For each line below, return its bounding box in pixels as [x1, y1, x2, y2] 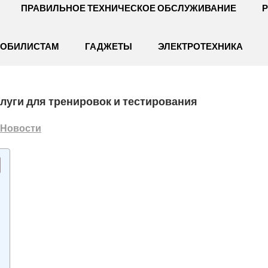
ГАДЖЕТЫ [85, 41, 132, 52]
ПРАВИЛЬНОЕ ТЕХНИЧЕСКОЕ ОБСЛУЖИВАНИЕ [20, 2, 236, 14]
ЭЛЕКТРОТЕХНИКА [158, 41, 243, 52]
